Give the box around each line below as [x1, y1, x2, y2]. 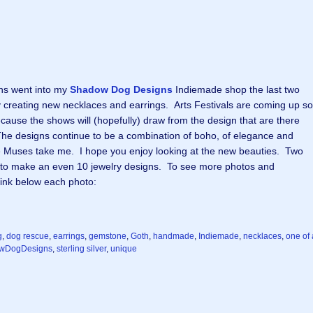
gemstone [89, 231, 126, 241]
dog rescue [6, 231, 49, 241]
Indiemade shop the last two [173, 84, 300, 95]
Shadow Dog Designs [70, 84, 173, 95]
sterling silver [57, 244, 106, 254]
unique [110, 244, 137, 254]
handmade [153, 231, 194, 241]
